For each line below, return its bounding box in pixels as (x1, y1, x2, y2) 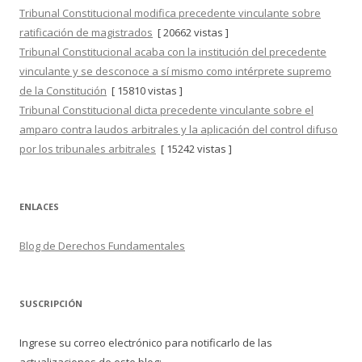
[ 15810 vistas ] (107, 83, 183, 99)
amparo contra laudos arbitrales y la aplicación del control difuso (19, 122, 338, 137)
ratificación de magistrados (19, 25, 153, 40)
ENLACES (19, 200, 59, 213)
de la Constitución (19, 83, 107, 99)
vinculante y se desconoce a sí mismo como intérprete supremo (19, 64, 331, 79)
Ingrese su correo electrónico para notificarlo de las (19, 335, 272, 351)
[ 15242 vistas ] (156, 141, 232, 157)
